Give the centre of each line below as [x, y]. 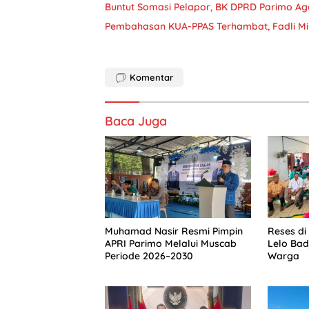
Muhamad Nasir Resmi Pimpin [174, 231]
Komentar [151, 77]
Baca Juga [136, 121]
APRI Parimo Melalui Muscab [171, 244]
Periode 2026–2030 [149, 256]
